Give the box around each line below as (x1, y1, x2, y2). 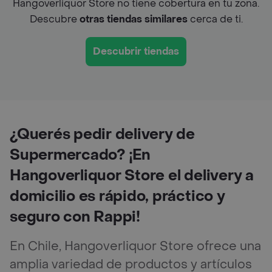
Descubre (29, 12, 80, 25)
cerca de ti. (187, 12, 243, 25)
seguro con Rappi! (10, 207, 140, 226)
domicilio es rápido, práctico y (10, 186, 225, 206)
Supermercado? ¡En (10, 145, 151, 165)
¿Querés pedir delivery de (10, 124, 195, 144)
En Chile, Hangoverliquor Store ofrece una (10, 238, 261, 254)
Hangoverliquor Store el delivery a (10, 166, 254, 185)
